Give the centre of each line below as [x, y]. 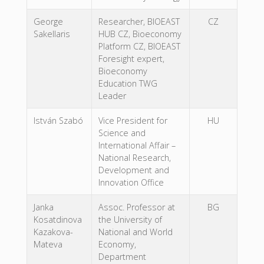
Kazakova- [53, 232]
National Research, [134, 158]
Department [122, 257]
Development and [133, 170]
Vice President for [133, 121]
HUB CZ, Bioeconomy [140, 34]
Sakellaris [52, 34]
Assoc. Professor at [136, 207]
